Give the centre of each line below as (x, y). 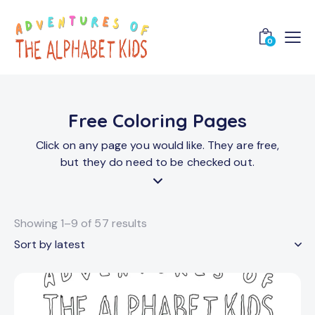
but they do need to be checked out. (157, 162)
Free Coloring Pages (157, 121)
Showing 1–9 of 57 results (81, 224)
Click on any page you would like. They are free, (157, 146)
